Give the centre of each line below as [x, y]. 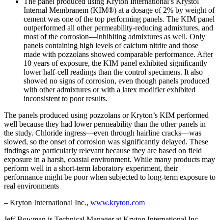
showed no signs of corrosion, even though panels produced [116, 81]
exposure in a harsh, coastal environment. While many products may [110, 159]
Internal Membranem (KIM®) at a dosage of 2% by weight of [119, 10]
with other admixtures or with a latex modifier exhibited [110, 89]
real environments [31, 186]
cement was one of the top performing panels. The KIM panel [119, 19]
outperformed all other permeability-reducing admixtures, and [118, 27]
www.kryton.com [118, 202]
